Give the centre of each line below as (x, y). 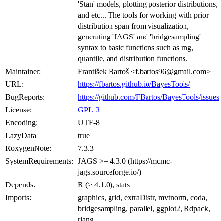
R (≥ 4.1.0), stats (104, 184)
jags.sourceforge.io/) (110, 172)
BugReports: (25, 97)
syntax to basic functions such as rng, (136, 47)
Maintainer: (23, 71)
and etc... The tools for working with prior (143, 15)
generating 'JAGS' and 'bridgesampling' (139, 37)
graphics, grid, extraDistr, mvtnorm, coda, (143, 197)
